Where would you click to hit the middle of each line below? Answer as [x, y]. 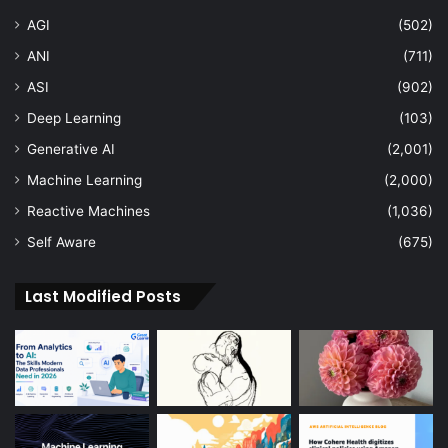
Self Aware [61, 242]
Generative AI [71, 149]
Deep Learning [74, 118]
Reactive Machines [88, 211]
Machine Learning [84, 180]
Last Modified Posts [103, 297]
